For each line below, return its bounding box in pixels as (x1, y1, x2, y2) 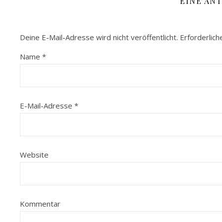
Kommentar (20, 199, 60, 209)
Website (20, 150, 49, 160)
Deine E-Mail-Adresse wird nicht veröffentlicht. (20, 32, 178, 42)
